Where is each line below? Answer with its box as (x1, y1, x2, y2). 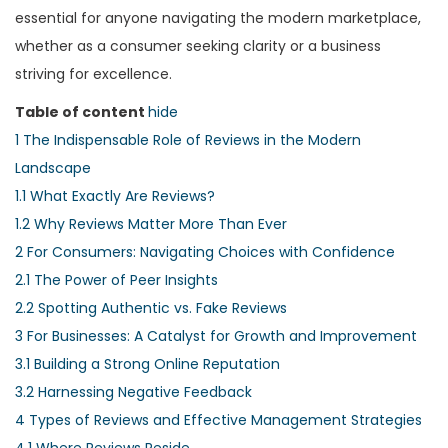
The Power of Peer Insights (34, 269, 218, 290)
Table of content (15, 101, 148, 122)
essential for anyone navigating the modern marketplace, (15, 7, 421, 28)
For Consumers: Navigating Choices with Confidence (27, 241, 395, 262)
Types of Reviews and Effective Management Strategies (29, 409, 422, 430)
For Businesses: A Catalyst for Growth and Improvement (27, 325, 417, 346)
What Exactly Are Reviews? (30, 185, 215, 206)
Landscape (15, 157, 91, 178)
